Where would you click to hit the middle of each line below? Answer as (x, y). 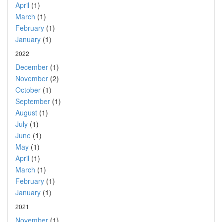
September (33, 101)
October (28, 90)
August (26, 112)
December (32, 67)
